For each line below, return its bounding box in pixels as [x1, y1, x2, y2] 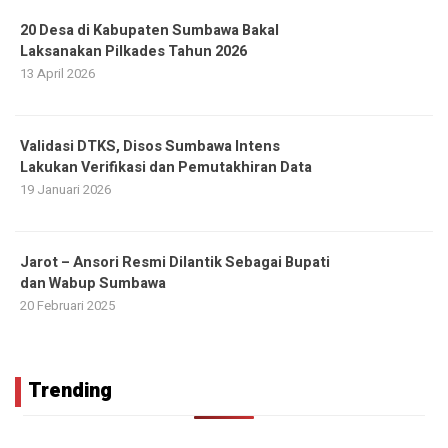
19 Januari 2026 [20, 179, 111, 199]
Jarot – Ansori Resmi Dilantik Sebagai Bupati [20, 251, 330, 273]
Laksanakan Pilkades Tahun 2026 [20, 40, 247, 62]
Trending [28, 375, 112, 405]
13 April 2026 [20, 63, 95, 83]
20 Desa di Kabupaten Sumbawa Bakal [20, 19, 279, 41]
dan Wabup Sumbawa [20, 272, 166, 294]
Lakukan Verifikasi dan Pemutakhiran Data [20, 156, 312, 178]
